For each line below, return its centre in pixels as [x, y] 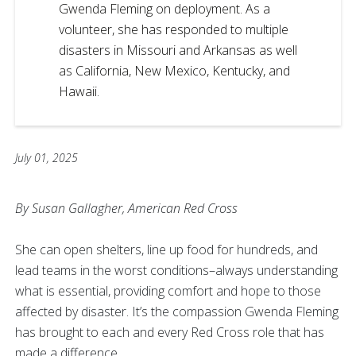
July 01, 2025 [46, 157]
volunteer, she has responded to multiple [174, 29]
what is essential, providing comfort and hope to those [168, 290]
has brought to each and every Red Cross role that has [170, 332]
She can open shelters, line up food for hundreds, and [166, 249]
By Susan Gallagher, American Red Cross [126, 208]
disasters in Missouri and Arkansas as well [178, 50]
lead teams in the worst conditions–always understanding [176, 270]
